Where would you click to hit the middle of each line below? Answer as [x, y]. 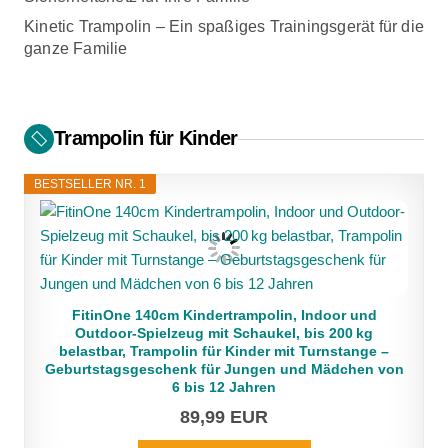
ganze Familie [76, 48]
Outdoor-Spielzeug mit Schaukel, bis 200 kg [224, 333]
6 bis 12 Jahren [224, 387]
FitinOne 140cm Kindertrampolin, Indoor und [224, 315]
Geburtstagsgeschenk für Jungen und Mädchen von [224, 369]
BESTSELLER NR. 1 [90, 184]
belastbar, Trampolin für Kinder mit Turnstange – [224, 351]
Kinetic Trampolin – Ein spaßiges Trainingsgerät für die [224, 26]
